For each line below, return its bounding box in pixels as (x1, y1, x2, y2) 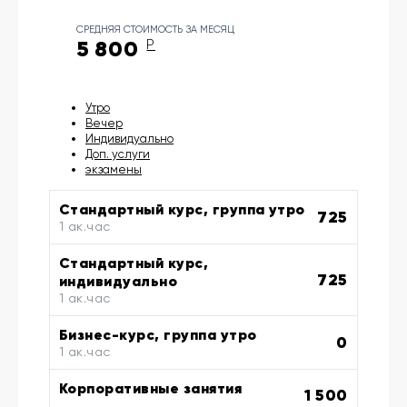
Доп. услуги (85, 147, 150, 162)
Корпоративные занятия (59, 379, 243, 398)
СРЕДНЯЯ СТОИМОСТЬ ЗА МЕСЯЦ (76, 24, 234, 36)
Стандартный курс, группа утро (59, 200, 305, 219)
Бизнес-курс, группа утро (59, 325, 257, 344)
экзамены (85, 163, 142, 177)
